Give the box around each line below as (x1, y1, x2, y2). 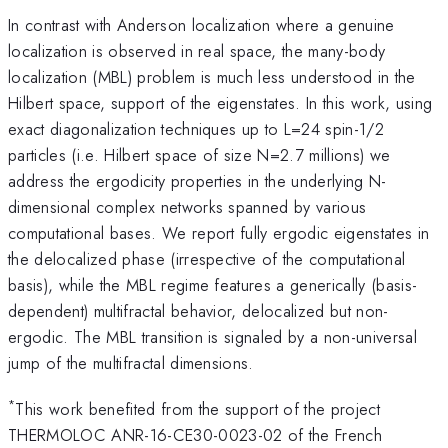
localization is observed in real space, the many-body (8, 38, 386, 63)
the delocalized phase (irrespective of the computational (8, 246, 406, 271)
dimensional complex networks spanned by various (8, 194, 367, 219)
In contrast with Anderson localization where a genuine (8, 12, 395, 37)
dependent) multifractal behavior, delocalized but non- (8, 298, 389, 323)
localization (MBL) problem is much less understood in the (8, 64, 416, 89)
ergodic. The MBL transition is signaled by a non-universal (8, 324, 417, 349)
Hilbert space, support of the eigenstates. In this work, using (8, 90, 433, 115)
